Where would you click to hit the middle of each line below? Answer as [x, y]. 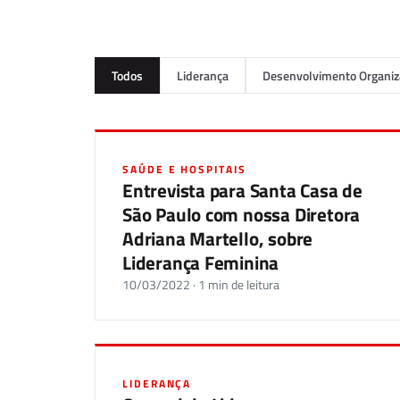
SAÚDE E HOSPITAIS [184, 169]
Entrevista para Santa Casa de [242, 190]
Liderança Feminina [201, 262]
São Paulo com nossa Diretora [242, 214]
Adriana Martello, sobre [218, 238]
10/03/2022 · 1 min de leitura [201, 285]
